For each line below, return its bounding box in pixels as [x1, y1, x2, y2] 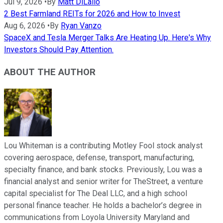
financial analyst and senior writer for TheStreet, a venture [4, 176, 203, 186]
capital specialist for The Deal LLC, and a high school [4, 188, 187, 198]
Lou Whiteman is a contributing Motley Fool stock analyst [4, 140, 203, 150]
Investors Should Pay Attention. [4, 45, 113, 55]
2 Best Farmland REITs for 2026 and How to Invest [4, 9, 180, 19]
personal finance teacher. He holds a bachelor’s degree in [4, 200, 202, 210]
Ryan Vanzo [61, 21, 102, 31]
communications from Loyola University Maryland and [4, 212, 190, 222]
